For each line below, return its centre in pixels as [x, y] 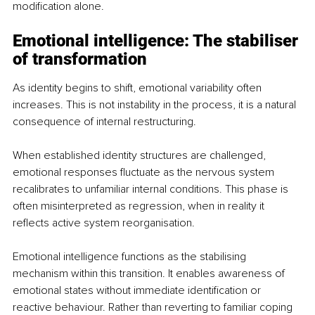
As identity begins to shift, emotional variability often [139, 88]
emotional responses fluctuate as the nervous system [145, 172]
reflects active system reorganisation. [104, 223]
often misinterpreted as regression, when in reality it [140, 206]
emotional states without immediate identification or [138, 290]
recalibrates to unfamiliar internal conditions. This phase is [152, 189]
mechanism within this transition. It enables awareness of [150, 273]
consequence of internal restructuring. [104, 121]
